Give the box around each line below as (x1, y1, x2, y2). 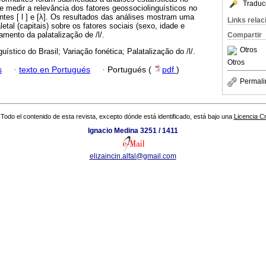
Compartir (227, 31, 262, 39)
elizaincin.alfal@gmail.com (89, 152, 176, 161)
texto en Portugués (19, 65, 90, 74)
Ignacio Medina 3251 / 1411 (88, 126, 178, 135)
